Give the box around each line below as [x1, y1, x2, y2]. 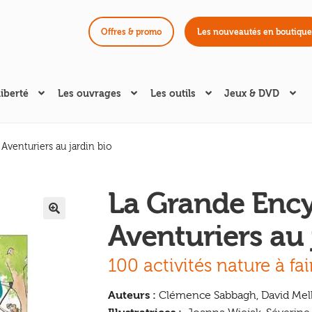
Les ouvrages [57, 88, 121, 100]
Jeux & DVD [224, 88, 280, 100]
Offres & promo [100, 26, 162, 37]
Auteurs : [107, 288, 156, 302]
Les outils [150, 88, 196, 100]
